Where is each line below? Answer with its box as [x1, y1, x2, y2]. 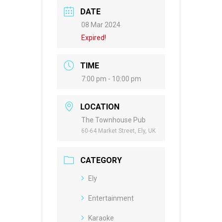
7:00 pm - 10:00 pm [81, 75, 141, 83]
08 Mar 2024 [81, 21, 120, 29]
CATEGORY [80, 156, 122, 166]
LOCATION [80, 102, 119, 112]
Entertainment [88, 194, 134, 203]
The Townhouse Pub [81, 116, 146, 124]
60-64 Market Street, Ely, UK [81, 127, 156, 135]
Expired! [81, 34, 106, 42]
